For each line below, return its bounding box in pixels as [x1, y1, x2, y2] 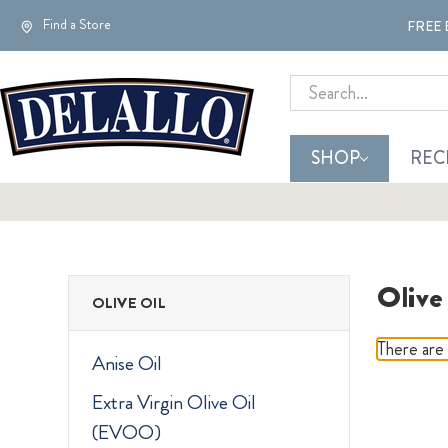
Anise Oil [91, 349, 162, 379]
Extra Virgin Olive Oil [91, 388, 256, 418]
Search [290, 74, 337, 101]
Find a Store [39, 14, 111, 35]
